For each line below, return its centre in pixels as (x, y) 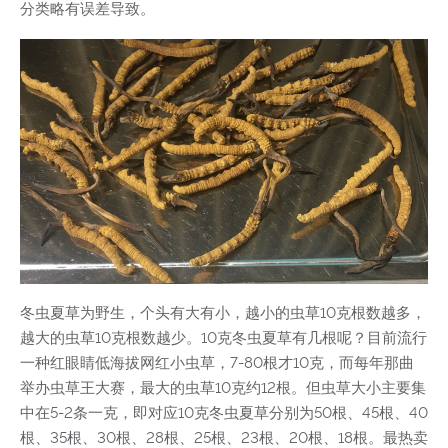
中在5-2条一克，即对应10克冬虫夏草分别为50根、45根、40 (224, 412)
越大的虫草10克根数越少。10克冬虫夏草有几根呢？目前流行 (223, 337)
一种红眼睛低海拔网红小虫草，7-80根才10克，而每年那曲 (217, 362)
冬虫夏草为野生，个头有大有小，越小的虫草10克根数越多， (223, 312)
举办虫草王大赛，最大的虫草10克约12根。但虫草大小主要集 (223, 387)
